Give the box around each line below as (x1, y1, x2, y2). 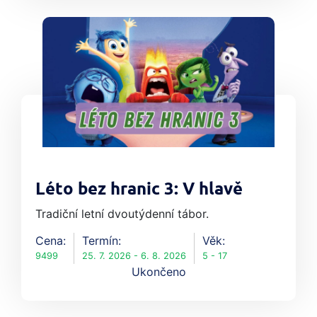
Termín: (82, 234, 121, 248)
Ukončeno (131, 265, 186, 279)
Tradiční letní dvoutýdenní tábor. (35, 207, 209, 221)
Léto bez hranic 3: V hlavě (35, 178, 243, 202)
